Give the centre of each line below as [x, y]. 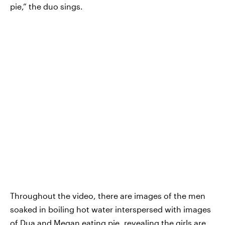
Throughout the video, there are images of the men [108, 195]
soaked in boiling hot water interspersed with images [110, 209]
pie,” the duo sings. [46, 6]
